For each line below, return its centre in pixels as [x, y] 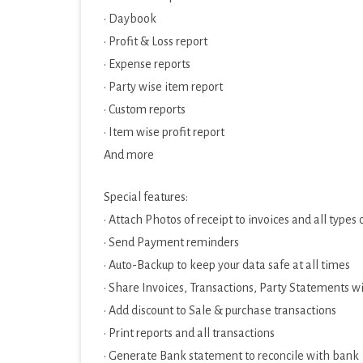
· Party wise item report [163, 87]
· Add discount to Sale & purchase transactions [220, 310]
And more [129, 155]
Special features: [146, 197]
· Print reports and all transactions [189, 333]
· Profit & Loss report [156, 41]
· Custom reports [145, 109]
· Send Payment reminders [171, 242]
